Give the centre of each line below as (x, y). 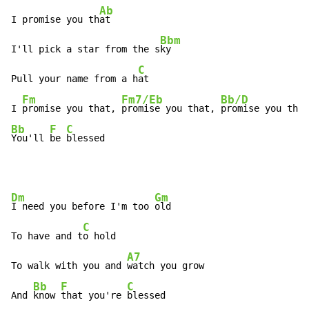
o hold (99, 236)
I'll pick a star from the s (86, 49)
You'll (30, 138)
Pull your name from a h (74, 79)
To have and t (47, 236)
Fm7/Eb (142, 100)
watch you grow (166, 266)
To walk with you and (69, 266)
